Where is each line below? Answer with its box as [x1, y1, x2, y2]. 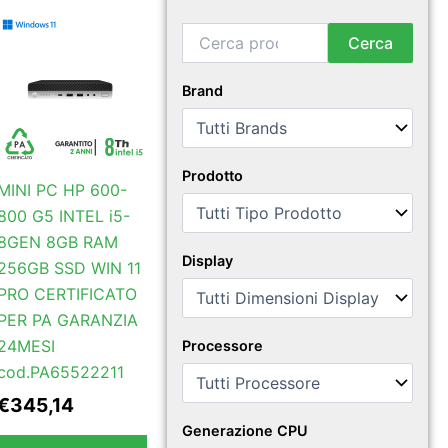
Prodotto [182, 167, 244, 185]
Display [182, 252, 234, 270]
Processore [182, 337, 264, 355]
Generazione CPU [182, 422, 309, 440]
